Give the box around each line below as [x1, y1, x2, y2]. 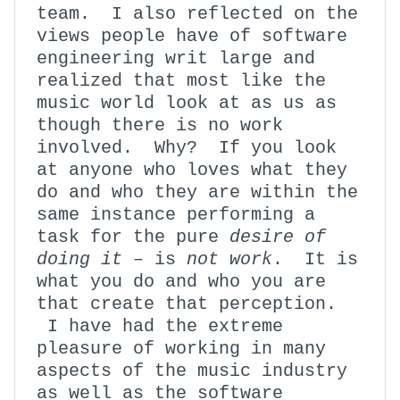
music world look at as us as [37, 93, 337, 113]
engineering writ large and [37, 48, 315, 69]
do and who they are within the [37, 182, 358, 203]
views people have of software [37, 26, 347, 46]
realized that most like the [37, 71, 326, 91]
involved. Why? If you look [37, 137, 337, 158]
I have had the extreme [37, 316, 283, 337]
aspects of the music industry [37, 361, 347, 381]
